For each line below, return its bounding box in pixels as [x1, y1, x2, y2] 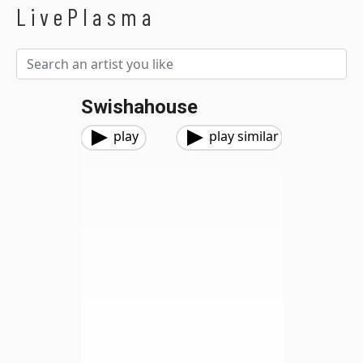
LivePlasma [16, 2, 156, 31]
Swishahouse [81, 96, 198, 118]
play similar [209, 127, 279, 145]
